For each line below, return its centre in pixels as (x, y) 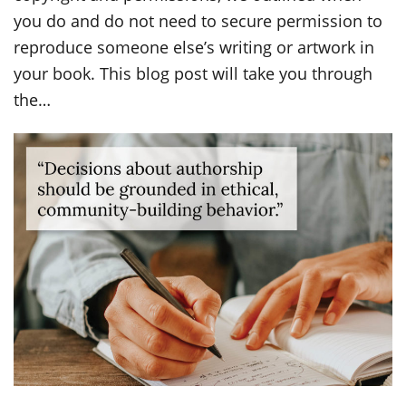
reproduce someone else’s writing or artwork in (194, 48)
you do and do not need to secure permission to (198, 21)
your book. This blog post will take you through (193, 74)
